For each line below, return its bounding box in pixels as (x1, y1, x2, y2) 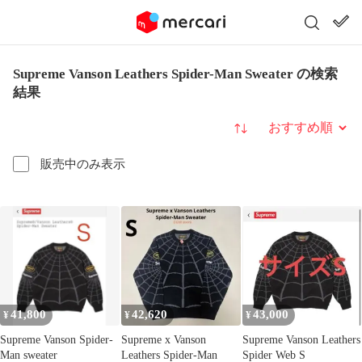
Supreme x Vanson (121, 334, 206, 346)
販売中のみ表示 (40, 157, 125, 170)
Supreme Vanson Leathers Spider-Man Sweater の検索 (13, 66, 338, 82)
